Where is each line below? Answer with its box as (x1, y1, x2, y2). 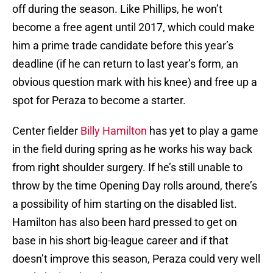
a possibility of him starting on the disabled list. (12, 197, 237, 211)
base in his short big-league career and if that (12, 234, 229, 247)
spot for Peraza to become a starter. (12, 94, 186, 107)
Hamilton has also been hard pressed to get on (12, 216, 237, 229)
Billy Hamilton (80, 124, 147, 138)
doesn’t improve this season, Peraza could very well (12, 252, 260, 266)
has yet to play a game (147, 124, 258, 138)
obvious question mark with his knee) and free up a (12, 76, 257, 89)
